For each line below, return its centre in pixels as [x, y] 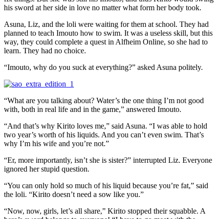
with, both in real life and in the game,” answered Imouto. [93, 109]
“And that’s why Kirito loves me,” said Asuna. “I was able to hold [106, 126]
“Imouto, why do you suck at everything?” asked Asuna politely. [103, 67]
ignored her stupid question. [47, 169]
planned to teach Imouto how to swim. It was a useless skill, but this [108, 33]
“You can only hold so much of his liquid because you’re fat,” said [106, 186]
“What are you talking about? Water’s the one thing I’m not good [104, 101]
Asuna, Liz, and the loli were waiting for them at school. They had [106, 24]
